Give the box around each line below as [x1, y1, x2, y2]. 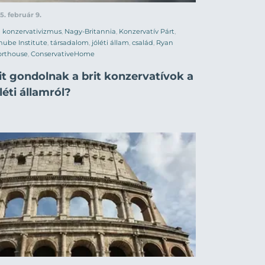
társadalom [50, 38, 89, 47]
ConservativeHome [31, 49, 95, 58]
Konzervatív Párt [119, 27, 174, 35]
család [132, 38, 153, 47]
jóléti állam [92, 38, 129, 47]
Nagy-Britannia [64, 27, 116, 35]
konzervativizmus [2, 27, 62, 35]
